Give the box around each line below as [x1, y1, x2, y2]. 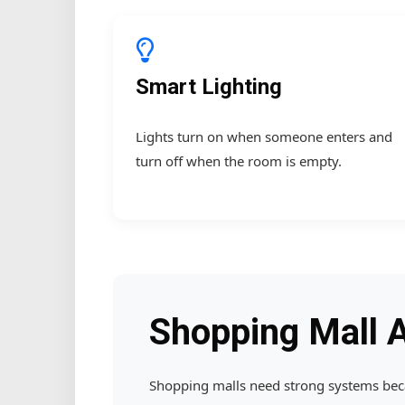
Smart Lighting [135, 73, 282, 99]
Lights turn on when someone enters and [135, 127, 392, 146]
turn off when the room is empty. [135, 151, 342, 170]
